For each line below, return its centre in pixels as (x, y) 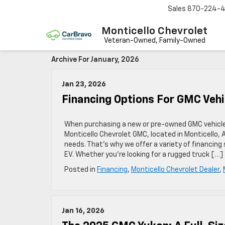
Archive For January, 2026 (95, 60)
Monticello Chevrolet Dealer (175, 170)
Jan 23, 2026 (84, 84)
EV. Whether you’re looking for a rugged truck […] (144, 155)
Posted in (81, 170)
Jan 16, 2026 (83, 211)
